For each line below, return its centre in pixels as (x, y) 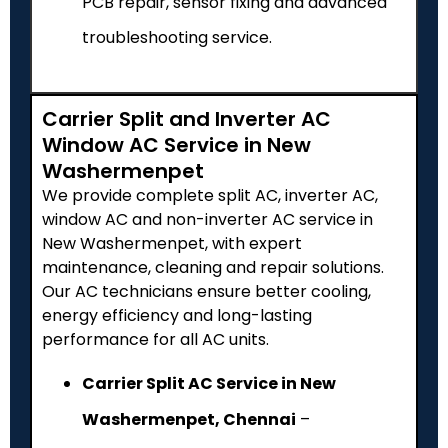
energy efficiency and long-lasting (177, 315)
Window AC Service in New (176, 144)
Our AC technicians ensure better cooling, (206, 291)
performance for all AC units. (155, 339)
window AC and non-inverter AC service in (207, 219)
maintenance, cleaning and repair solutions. (213, 267)
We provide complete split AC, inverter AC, (210, 195)
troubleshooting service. (177, 37)
